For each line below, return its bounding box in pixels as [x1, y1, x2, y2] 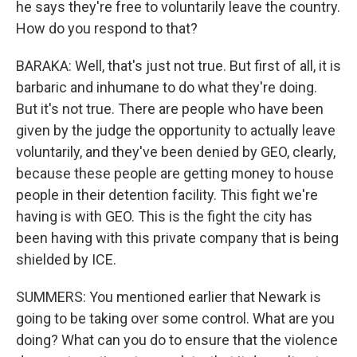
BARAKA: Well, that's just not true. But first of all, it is [16, 57, 341, 74]
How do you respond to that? [16, 20, 198, 37]
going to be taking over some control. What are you [16, 310, 335, 327]
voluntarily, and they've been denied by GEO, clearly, [16, 143, 335, 160]
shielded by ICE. [16, 251, 116, 268]
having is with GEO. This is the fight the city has [16, 208, 312, 225]
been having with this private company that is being [16, 229, 339, 246]
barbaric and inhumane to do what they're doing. [16, 79, 317, 96]
